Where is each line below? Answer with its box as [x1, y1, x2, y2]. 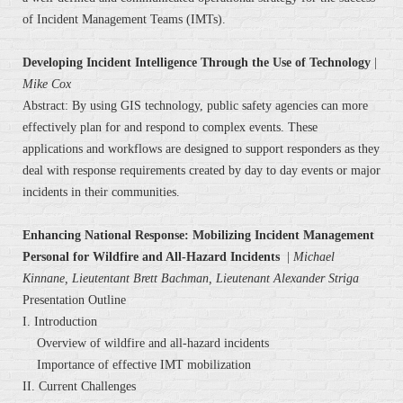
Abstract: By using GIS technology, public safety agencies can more [22, 99, 368, 113]
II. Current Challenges [22, 380, 136, 394]
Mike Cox [22, 77, 71, 92]
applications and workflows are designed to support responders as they [22, 142, 380, 157]
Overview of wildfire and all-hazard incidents [22, 336, 269, 351]
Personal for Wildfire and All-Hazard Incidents [22, 250, 280, 264]
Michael [293, 250, 335, 264]
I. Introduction [22, 315, 97, 329]
